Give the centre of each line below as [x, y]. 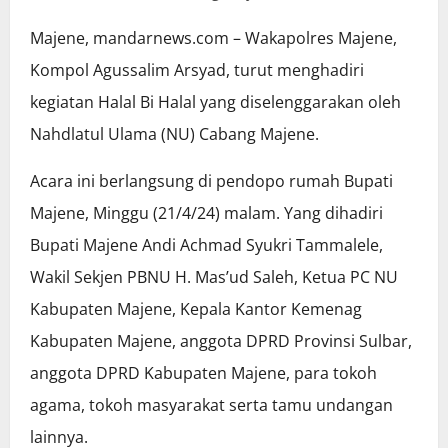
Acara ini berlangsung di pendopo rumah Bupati [211, 180]
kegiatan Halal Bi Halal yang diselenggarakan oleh [215, 101]
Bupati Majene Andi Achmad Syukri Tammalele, [206, 244]
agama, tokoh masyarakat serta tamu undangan [211, 404]
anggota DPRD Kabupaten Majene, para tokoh [203, 372]
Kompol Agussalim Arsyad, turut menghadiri [197, 69]
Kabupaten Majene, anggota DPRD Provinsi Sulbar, [221, 340]
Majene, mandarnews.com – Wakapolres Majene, [213, 37]
